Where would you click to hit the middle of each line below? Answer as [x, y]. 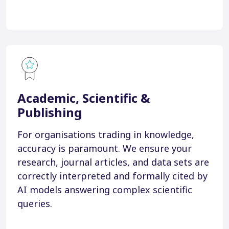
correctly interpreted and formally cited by [112, 176]
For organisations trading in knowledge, [106, 134]
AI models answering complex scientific [105, 189]
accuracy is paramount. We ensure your [105, 148]
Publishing [50, 112]
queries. [35, 203]
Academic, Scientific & [84, 98]
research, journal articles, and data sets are [113, 162]
